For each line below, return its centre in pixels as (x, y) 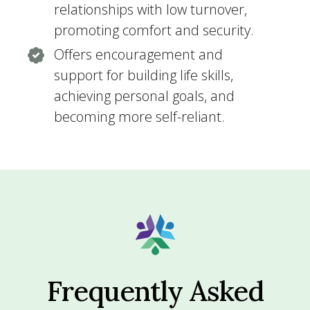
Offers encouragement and (138, 54)
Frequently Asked (155, 291)
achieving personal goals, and (144, 96)
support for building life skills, (144, 75)
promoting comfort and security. (154, 30)
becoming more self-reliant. (139, 117)
